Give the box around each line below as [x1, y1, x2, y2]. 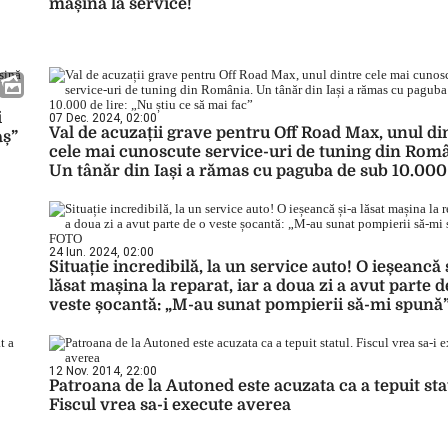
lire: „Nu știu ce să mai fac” [49, 181, 259, 199]
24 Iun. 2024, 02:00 [49, 245, 154, 259]
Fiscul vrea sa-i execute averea [49, 396, 291, 414]
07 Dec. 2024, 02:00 [49, 111, 157, 125]
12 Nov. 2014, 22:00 [49, 364, 157, 378]
